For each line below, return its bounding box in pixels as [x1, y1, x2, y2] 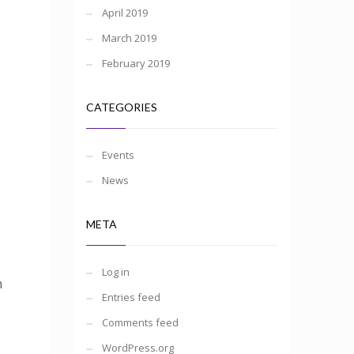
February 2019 [101, 56, 170, 70]
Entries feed [101, 290, 160, 304]
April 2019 [101, 6, 148, 20]
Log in [101, 265, 130, 279]
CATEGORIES [85, 100, 157, 114]
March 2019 [101, 31, 156, 45]
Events [101, 148, 134, 162]
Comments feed [101, 315, 179, 330]
